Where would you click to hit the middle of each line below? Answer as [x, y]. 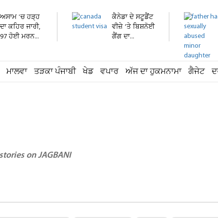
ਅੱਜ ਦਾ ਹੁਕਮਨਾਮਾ [154, 72]
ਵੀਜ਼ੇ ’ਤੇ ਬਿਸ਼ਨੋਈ [133, 27]
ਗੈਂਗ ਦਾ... [123, 37]
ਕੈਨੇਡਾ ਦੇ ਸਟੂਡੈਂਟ [133, 17]
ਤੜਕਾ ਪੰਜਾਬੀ [55, 72]
